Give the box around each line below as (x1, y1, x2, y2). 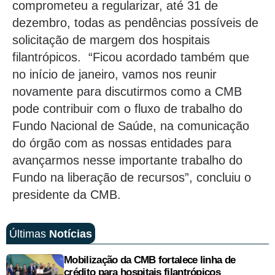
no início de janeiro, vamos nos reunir (12, 67, 217, 81)
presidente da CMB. (12, 187, 121, 201)
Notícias (49, 228, 92, 241)
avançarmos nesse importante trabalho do (12, 153, 242, 167)
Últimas (9, 228, 49, 241)
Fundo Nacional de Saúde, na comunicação (12, 118, 249, 133)
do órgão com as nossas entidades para (12, 136, 231, 150)
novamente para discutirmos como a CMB (12, 84, 242, 98)
